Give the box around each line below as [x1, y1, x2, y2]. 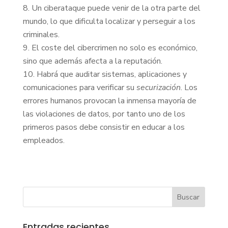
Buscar [177, 192, 200, 202]
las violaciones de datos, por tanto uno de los [22, 108, 185, 120]
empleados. [22, 134, 65, 146]
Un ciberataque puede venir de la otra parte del [31, 2, 201, 14]
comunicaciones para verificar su [22, 81, 136, 93]
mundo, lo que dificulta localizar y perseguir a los [22, 15, 195, 27]
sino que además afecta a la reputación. [22, 55, 162, 67]
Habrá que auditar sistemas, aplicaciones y [36, 68, 187, 80]
